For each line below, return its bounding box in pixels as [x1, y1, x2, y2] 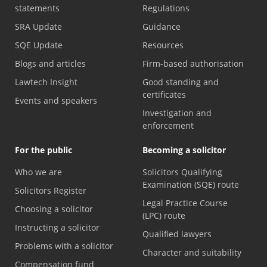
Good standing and [142, 76, 219, 88]
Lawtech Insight [15, 76, 77, 88]
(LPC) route [142, 209, 185, 221]
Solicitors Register [15, 184, 86, 196]
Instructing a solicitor [15, 221, 100, 233]
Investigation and [142, 107, 212, 119]
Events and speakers [15, 94, 97, 106]
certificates [142, 88, 186, 100]
